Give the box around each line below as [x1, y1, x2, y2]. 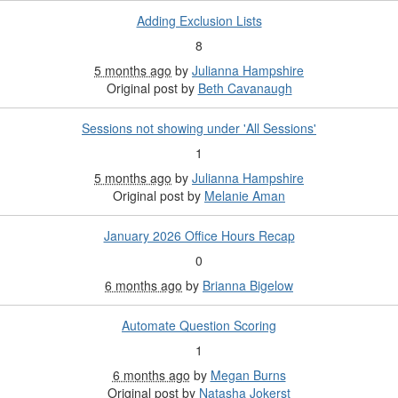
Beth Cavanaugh [197, 79, 292, 98]
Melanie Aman [204, 187, 285, 205]
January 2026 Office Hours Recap [103, 227, 295, 245]
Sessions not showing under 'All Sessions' [82, 119, 316, 138]
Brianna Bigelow [203, 276, 293, 295]
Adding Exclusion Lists [136, 12, 262, 30]
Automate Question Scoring [122, 316, 276, 335]
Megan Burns [210, 366, 286, 385]
